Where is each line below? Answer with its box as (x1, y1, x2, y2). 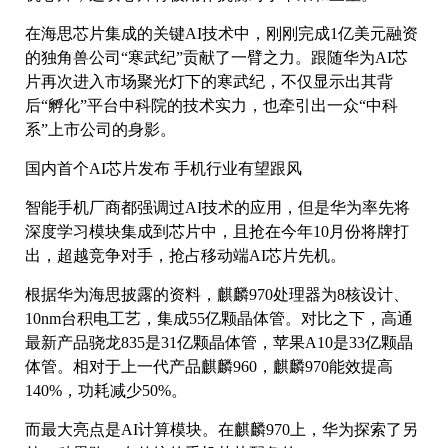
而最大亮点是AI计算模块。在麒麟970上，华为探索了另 (25, 421, 418, 439)
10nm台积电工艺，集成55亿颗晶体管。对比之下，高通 (25, 310, 413, 328)
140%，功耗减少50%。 (25, 382, 187, 400)
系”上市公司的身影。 (25, 121, 176, 139)
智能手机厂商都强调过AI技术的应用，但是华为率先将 (25, 199, 410, 217)
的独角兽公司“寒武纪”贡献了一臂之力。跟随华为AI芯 (25, 49, 408, 67)
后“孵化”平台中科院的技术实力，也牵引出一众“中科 (25, 97, 398, 115)
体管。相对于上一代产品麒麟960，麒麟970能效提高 (25, 358, 393, 376)
